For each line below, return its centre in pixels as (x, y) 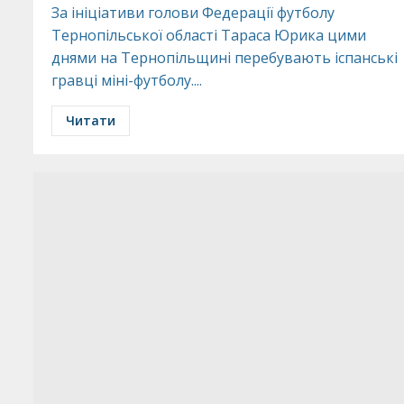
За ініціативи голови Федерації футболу (193, 13)
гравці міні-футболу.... (127, 80)
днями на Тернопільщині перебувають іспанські (225, 58)
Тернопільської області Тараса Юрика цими (209, 35)
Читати (91, 120)
